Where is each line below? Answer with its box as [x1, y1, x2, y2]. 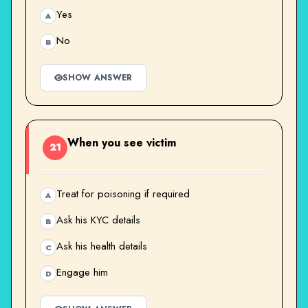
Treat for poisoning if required [56, 186, 190, 201]
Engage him [56, 264, 108, 280]
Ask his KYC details [56, 212, 140, 228]
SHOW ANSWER [63, 71, 133, 84]
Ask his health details [56, 238, 147, 254]
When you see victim [67, 134, 176, 151]
